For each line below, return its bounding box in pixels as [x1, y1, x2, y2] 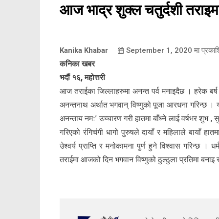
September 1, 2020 [126, 46, 192, 55]
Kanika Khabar [60, 46, 108, 55]
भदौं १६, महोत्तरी [60, 73, 105, 83]
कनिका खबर [60, 59, 95, 69]
